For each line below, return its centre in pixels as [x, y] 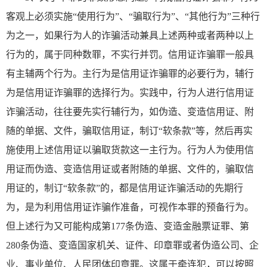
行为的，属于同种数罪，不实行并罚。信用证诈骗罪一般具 [130, 54]
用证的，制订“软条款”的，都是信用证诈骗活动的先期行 [125, 188]
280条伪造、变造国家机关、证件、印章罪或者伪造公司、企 [132, 245]
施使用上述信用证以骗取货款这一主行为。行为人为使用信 [130, 150]
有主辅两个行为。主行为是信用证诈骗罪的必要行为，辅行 [130, 73]
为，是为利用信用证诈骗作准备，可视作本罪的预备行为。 [130, 207]
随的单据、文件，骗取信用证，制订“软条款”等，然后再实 [129, 131]
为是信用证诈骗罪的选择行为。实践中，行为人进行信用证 [130, 92]
